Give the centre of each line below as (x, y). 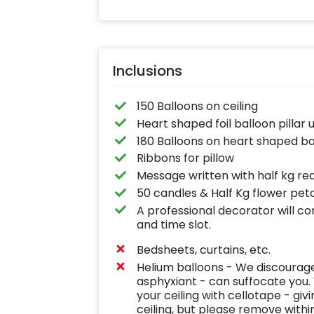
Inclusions (147, 71)
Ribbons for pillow (186, 158)
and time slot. (174, 224)
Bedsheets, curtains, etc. (204, 250)
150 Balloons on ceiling (198, 107)
